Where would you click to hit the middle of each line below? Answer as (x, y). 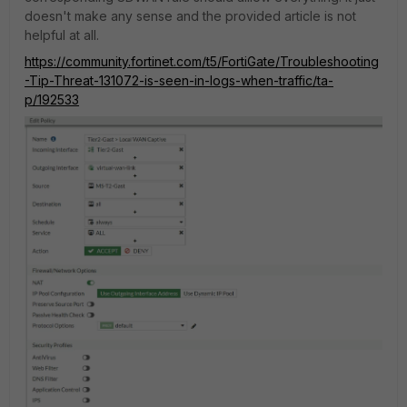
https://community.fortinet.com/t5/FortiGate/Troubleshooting (202, 61)
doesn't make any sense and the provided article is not (190, 16)
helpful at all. (62, 35)
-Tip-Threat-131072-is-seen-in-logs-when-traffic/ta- (179, 80)
